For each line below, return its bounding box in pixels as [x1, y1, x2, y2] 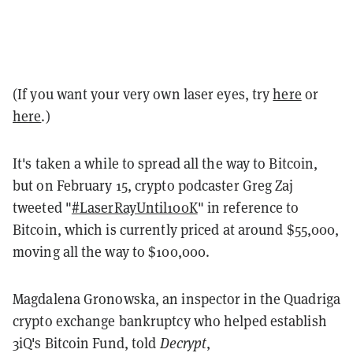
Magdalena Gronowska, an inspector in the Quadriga [13, 288, 340, 308]
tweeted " [13, 197, 72, 217]
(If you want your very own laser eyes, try [13, 84, 273, 103]
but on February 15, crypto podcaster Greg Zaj [13, 175, 294, 195]
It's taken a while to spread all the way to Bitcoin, [13, 153, 318, 173]
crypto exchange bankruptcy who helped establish [13, 310, 327, 330]
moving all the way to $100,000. [13, 241, 210, 261]
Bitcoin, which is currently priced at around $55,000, [13, 219, 340, 239]
